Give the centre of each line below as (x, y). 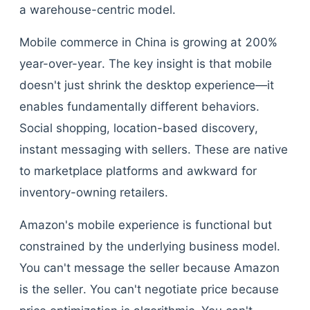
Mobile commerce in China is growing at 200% (148, 42)
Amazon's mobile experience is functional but (146, 225)
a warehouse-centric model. (98, 10)
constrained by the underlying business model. (150, 246)
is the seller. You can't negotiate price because (149, 289)
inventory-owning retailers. (94, 192)
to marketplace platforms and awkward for (138, 171)
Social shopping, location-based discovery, (139, 128)
